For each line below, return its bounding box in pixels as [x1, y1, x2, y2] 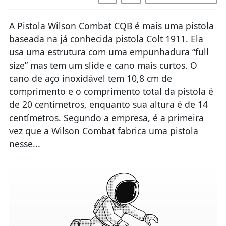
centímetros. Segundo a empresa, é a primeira [9, 111, 204, 124]
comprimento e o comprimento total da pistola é [9, 85, 213, 97]
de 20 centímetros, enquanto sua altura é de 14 [9, 98, 208, 110]
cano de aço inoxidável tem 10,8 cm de [9, 72, 172, 84]
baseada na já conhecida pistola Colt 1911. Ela [9, 32, 203, 45]
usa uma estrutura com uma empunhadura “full [9, 45, 209, 58]
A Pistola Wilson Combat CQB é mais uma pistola [9, 19, 214, 32]
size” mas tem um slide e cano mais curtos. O [9, 59, 197, 71]
